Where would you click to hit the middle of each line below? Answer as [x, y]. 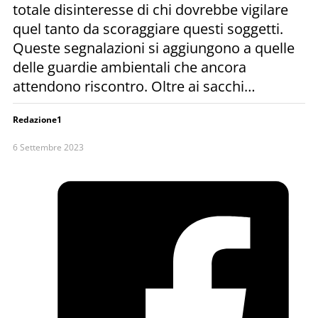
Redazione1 [37, 119]
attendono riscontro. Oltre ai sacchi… [134, 86]
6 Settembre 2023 [48, 147]
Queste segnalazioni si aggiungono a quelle [154, 48]
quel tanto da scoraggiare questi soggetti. [148, 28]
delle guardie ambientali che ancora [130, 67]
